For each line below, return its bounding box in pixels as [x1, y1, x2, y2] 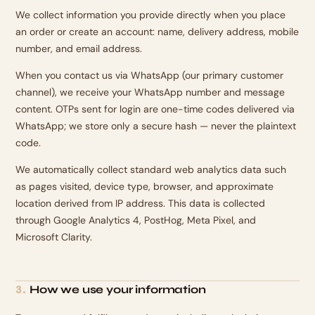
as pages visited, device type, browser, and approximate [15, 180, 274, 193]
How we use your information [29, 283, 206, 296]
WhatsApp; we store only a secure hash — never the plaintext [15, 120, 297, 132]
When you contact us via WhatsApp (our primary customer [15, 69, 284, 82]
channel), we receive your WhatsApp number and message [15, 86, 285, 98]
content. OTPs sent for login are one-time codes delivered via [15, 103, 295, 115]
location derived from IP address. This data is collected [15, 197, 266, 210]
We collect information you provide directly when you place [15, 8, 286, 21]
